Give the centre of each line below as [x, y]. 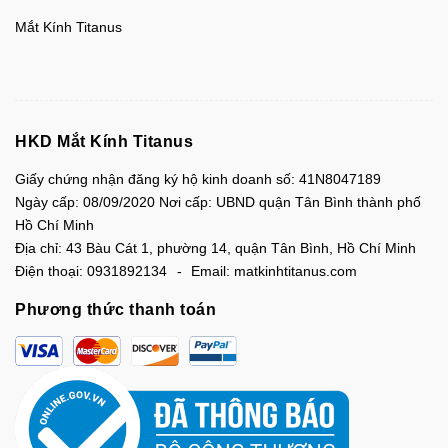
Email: [210, 270]
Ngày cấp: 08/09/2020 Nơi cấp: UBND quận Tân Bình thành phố [218, 201]
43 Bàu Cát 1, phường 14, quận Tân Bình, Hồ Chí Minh [239, 247]
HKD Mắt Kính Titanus [104, 141]
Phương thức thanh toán [115, 309]
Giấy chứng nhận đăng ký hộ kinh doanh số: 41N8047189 [198, 178]
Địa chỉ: [38, 247]
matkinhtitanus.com [295, 270]
